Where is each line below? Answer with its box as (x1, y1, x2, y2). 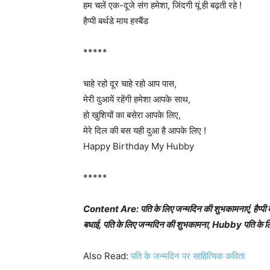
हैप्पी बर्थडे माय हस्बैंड (83, 15, 148, 27)
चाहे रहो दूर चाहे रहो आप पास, (83, 78, 177, 89)
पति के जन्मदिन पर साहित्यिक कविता (131, 250, 245, 262)
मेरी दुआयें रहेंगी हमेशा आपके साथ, (83, 93, 190, 105)
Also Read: (83, 250, 131, 262)
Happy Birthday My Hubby (83, 140, 194, 152)
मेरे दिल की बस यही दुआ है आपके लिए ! (83, 125, 206, 136)
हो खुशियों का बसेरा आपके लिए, (83, 109, 181, 121)
